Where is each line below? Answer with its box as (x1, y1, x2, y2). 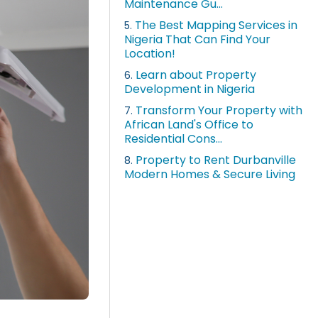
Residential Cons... (124, 131, 223, 148)
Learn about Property (136, 67, 257, 84)
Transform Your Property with (136, 102, 303, 119)
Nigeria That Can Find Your (124, 31, 271, 48)
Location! (124, 45, 176, 62)
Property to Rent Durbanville (136, 152, 297, 169)
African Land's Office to (124, 116, 254, 133)
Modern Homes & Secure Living (124, 166, 296, 183)
